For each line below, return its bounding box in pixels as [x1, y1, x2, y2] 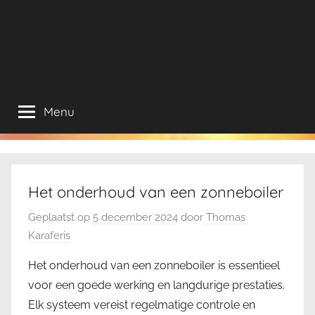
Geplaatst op [28, 210, 93, 224]
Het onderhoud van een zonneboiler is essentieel [28, 258, 280, 272]
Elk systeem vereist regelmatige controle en [28, 297, 255, 311]
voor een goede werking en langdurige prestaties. [28, 278, 285, 292]
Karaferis [28, 229, 70, 242]
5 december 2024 [93, 210, 178, 224]
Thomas [206, 210, 245, 224]
